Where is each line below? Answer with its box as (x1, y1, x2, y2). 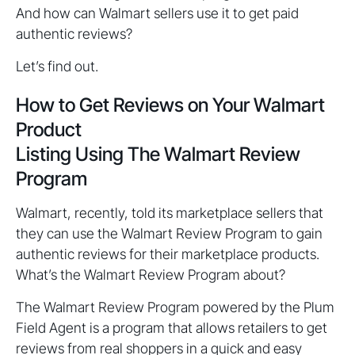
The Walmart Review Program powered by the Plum (16, 299, 334, 316)
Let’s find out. (16, 58, 98, 75)
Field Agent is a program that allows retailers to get (16, 319, 327, 337)
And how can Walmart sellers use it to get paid (16, 5, 299, 22)
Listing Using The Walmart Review (16, 143, 300, 166)
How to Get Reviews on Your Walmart (16, 94, 325, 117)
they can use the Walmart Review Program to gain (16, 225, 323, 242)
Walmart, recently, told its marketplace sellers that (16, 204, 323, 222)
